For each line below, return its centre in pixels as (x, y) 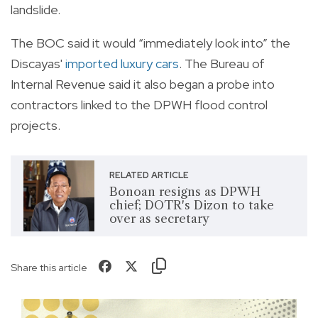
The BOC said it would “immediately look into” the (150, 43)
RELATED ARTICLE (149, 176)
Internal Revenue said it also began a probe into (143, 84)
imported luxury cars (122, 63)
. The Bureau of (222, 63)
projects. (35, 125)
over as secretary (159, 219)
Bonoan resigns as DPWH (185, 192)
